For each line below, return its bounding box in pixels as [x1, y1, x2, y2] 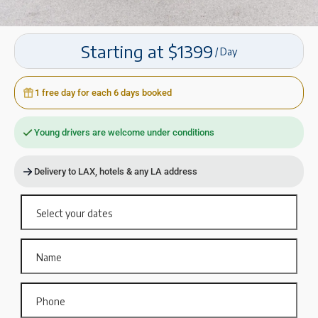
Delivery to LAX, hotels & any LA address [34, 166, 197, 177]
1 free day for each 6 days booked [35, 87, 172, 99]
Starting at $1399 [81, 40, 213, 62]
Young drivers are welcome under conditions [34, 127, 214, 138]
